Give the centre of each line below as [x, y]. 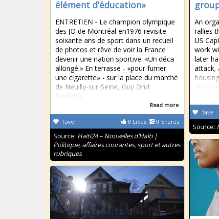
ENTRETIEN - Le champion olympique [115, 22]
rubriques [67, 153]
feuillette [69, 96]
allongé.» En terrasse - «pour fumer [111, 68]
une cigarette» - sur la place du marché [117, 77]
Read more [164, 105]
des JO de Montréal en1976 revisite [111, 31]
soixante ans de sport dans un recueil [114, 40]
